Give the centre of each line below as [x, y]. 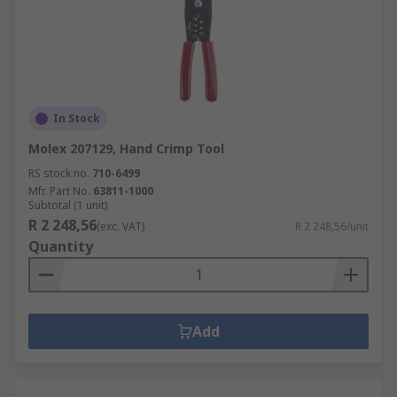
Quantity [61, 246]
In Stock [77, 118]
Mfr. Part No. [59, 191]
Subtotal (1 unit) [68, 205]
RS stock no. [59, 173]
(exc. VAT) [121, 226]
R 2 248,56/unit [332, 226]
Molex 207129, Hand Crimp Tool [126, 148]
